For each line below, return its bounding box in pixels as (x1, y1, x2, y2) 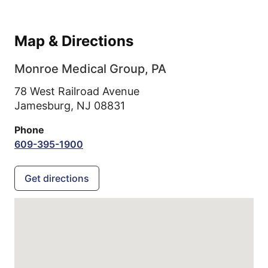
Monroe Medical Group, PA (14, 62, 166, 76)
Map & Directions (14, 32, 133, 50)
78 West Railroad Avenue (14, 85, 139, 98)
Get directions (25, 172, 89, 184)
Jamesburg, (14, 99, 77, 112)
